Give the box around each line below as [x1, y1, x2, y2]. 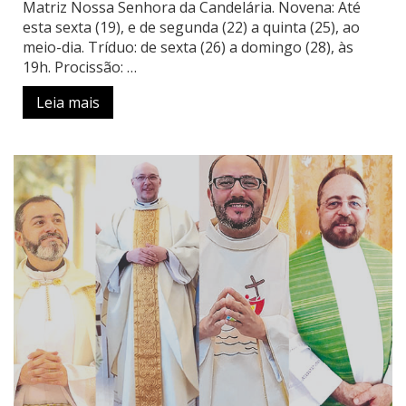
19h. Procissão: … [23, 57, 137, 78]
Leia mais [36, 92, 100, 113]
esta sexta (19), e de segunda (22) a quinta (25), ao [23, 17, 360, 38]
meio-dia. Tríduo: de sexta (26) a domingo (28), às [23, 37, 353, 58]
